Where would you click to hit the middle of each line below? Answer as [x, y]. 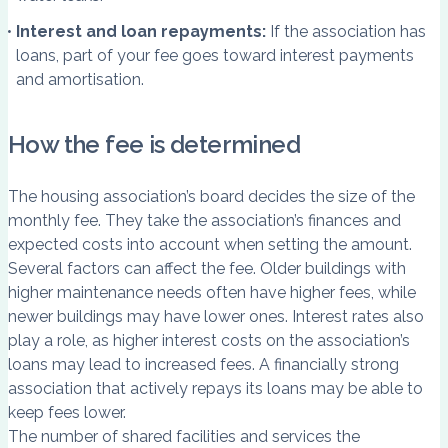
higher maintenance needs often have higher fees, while [212, 293]
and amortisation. [80, 79]
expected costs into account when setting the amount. [210, 245]
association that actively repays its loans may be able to [215, 389]
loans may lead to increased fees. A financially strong [203, 365]
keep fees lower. [67, 413]
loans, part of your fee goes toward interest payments [215, 55]
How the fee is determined [154, 145]
